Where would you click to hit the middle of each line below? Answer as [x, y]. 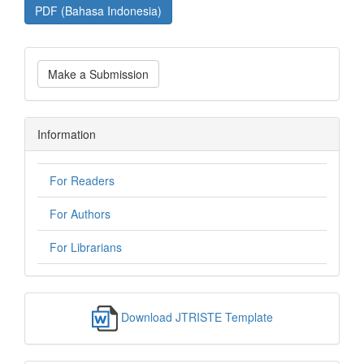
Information [67, 134]
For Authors [80, 214]
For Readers [82, 180]
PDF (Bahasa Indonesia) [98, 11]
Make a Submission [98, 74]
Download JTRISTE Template [197, 316]
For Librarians [86, 247]
